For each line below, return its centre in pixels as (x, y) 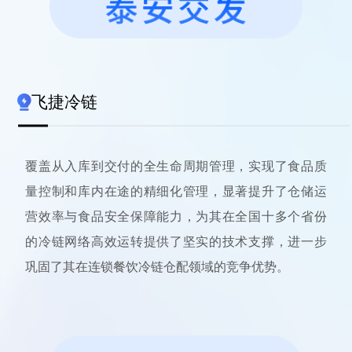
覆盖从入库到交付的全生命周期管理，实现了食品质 (176, 166)
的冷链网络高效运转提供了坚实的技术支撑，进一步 (176, 241)
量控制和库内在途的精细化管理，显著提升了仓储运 (176, 191)
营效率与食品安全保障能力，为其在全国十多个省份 (176, 216)
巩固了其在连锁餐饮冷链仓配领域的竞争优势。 (158, 266)
